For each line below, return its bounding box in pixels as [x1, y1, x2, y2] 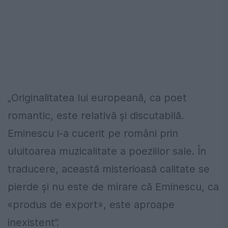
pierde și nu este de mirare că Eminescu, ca [8, 181, 219, 193]
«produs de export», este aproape [8, 198, 175, 211]
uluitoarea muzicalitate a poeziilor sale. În [8, 145, 206, 158]
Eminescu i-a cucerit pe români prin [8, 127, 178, 140]
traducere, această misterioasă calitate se [8, 163, 210, 176]
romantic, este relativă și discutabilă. [8, 109, 184, 122]
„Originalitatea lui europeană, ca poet [8, 92, 187, 104]
